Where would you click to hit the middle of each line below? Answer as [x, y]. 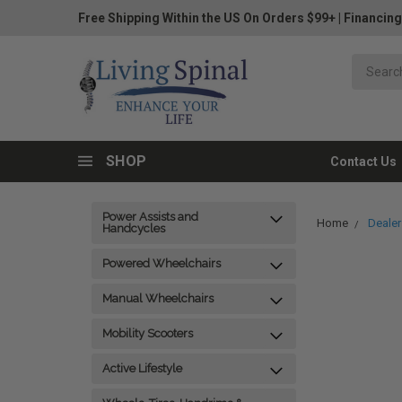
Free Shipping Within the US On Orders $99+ [207, 18]
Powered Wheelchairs [162, 263]
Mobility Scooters [148, 333]
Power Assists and [150, 217]
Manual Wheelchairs [158, 298]
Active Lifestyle [142, 368]
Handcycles [134, 228]
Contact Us [363, 162]
